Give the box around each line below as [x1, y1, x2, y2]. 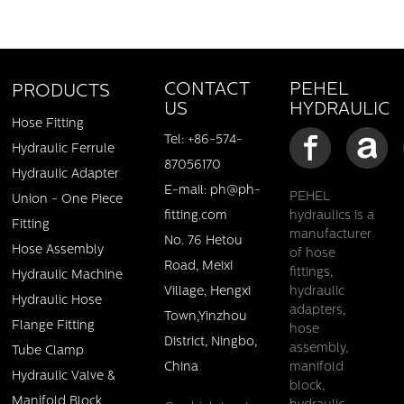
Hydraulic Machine [12, 269, 124, 283]
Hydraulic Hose [12, 294, 103, 308]
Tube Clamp [12, 344, 85, 359]
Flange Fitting [12, 319, 96, 334]
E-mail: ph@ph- [163, 184, 261, 198]
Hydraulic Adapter [12, 168, 120, 182]
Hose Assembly [12, 243, 105, 258]
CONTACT [163, 81, 250, 100]
